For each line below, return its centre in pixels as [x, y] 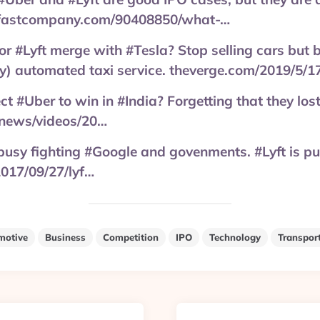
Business [65, 237]
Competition [131, 237]
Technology [235, 237]
